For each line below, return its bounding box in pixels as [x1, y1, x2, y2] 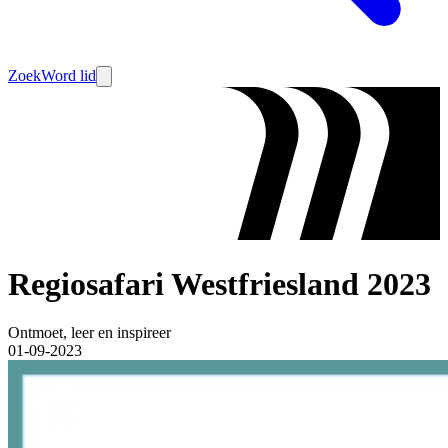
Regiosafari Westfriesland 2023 [8, 265, 431, 302]
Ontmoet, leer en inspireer [8, 324, 171, 342]
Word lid [41, 67, 96, 84]
